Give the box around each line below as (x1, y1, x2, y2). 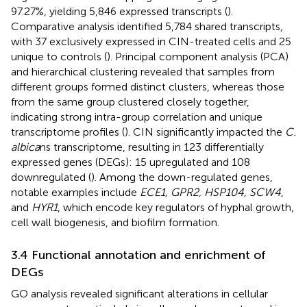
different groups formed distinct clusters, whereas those (11, 79, 284, 93)
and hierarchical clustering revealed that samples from (11, 64, 275, 78)
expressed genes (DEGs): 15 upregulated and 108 (11, 155, 250, 169)
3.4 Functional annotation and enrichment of (11, 247, 266, 262)
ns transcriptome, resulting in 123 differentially (40, 140, 264, 153)
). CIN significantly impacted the (125, 125, 285, 138)
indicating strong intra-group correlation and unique (11, 110, 262, 123)
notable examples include (11, 185, 140, 199)
